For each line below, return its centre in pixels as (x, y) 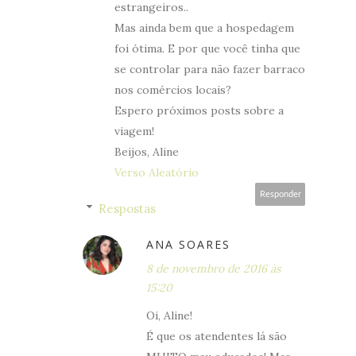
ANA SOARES (188, 244)
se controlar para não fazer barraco (210, 69)
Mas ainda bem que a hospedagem (204, 27)
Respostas (127, 208)
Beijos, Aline (147, 151)
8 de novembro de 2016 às (213, 268)
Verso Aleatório (157, 172)
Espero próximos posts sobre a (199, 110)
